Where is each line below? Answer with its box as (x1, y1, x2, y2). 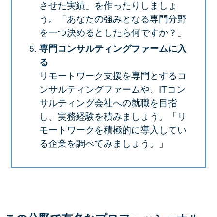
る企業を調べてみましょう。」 (39, 139, 168, 149)
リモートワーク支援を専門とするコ (39, 71, 186, 81)
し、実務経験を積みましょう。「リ (39, 111, 186, 122)
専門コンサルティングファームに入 (39, 44, 186, 54)
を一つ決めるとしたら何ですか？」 (39, 28, 186, 38)
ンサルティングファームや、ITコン (39, 84, 186, 95)
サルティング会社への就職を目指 (39, 98, 177, 108)
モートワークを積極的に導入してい (39, 125, 186, 136)
